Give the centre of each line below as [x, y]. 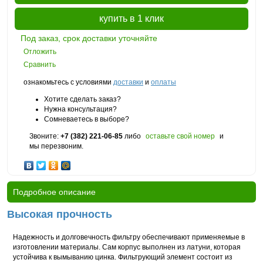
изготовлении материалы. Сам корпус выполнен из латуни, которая [127, 247]
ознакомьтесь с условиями [68, 82]
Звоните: [45, 136]
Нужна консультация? [80, 109]
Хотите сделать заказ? [82, 99]
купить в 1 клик [131, 18]
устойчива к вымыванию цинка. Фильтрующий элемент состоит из [123, 257]
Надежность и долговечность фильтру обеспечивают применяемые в [129, 237]
